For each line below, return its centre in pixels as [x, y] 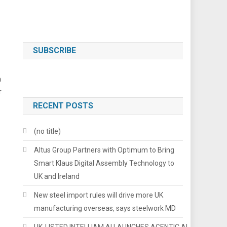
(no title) [48, 131]
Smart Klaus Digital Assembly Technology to [104, 163]
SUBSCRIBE [55, 50]
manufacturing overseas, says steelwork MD [105, 208]
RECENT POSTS [63, 105]
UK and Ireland [57, 176]
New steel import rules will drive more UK [99, 195]
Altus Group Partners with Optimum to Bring [104, 150]
